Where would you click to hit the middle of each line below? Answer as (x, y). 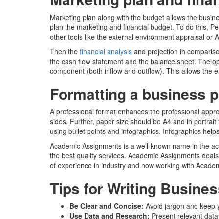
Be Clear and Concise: (108, 206)
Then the (65, 51)
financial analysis (106, 51)
